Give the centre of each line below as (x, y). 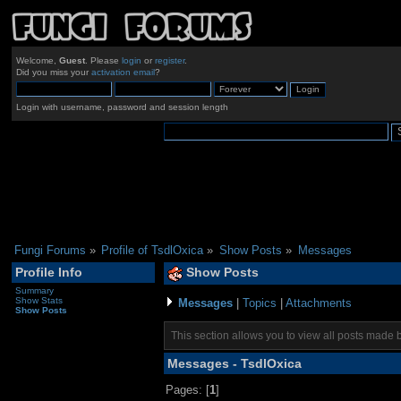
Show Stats (38, 300)
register (169, 61)
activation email (123, 73)
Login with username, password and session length (122, 107)
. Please (103, 61)
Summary (34, 290)
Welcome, (37, 61)
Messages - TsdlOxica (234, 363)
